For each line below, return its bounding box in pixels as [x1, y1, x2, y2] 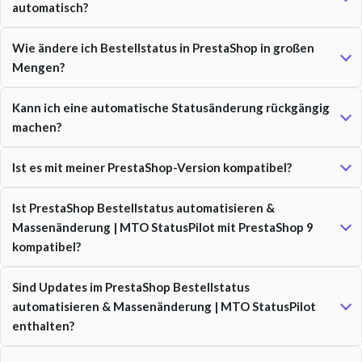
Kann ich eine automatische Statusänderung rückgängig [12, 100, 330, 115]
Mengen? [12, 60, 65, 74]
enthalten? [12, 318, 74, 333]
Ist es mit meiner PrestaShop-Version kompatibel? [12, 160, 292, 175]
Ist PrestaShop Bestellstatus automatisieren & [12, 200, 275, 215]
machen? [12, 120, 61, 134]
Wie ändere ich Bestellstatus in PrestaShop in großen [12, 40, 314, 55]
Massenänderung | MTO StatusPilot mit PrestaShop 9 [12, 220, 314, 234]
